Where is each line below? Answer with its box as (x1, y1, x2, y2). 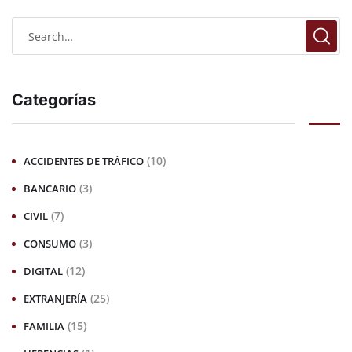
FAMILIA (24, 319, 64, 333)
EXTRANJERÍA (24, 291, 87, 306)
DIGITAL (24, 264, 63, 278)
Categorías (12, 90, 96, 109)
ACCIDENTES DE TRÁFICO (24, 154, 144, 168)
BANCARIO (24, 181, 76, 196)
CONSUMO (24, 236, 76, 251)
